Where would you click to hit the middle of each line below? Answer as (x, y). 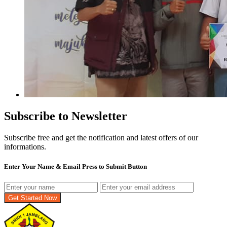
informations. (25, 146)
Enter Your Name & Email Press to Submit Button (75, 166)
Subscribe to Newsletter (66, 116)
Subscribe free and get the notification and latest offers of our (101, 137)
